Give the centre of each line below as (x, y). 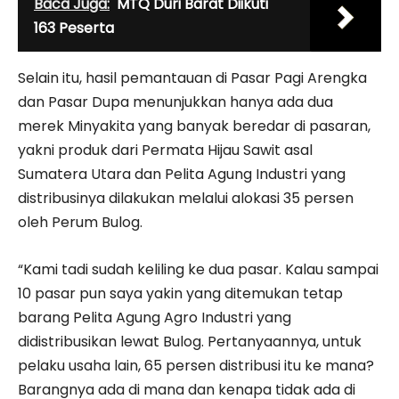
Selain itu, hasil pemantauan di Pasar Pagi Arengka (192, 78)
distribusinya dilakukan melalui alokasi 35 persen (186, 199)
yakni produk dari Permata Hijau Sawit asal (165, 151)
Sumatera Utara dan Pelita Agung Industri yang (182, 175)
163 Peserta (74, 28)
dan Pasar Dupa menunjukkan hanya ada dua (175, 102)
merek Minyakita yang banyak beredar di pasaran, (194, 126)
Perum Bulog (96, 223)
